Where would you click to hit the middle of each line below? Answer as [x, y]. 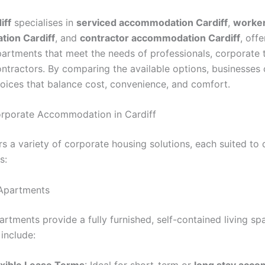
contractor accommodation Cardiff [160, 38]
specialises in [44, 22]
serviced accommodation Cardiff [152, 22]
